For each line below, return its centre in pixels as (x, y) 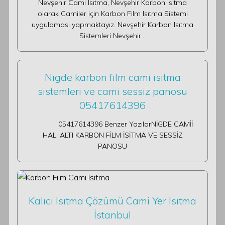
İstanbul (113, 215)
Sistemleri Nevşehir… (113, 36)
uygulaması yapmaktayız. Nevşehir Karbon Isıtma (113, 25)
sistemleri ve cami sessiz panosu (113, 91)
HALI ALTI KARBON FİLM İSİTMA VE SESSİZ (113, 135)
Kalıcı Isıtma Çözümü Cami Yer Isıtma (113, 201)
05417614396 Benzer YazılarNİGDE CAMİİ (113, 124)
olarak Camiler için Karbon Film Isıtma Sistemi (113, 14)
